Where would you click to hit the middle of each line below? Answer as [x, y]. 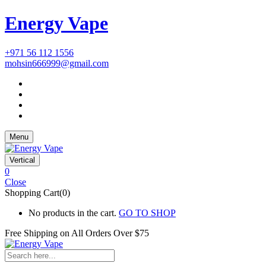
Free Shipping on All [45, 233]
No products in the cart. [72, 213]
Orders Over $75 [117, 233]
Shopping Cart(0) [37, 192]
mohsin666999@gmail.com [57, 63]
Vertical [22, 160]
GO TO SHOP [147, 213]
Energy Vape [56, 23]
